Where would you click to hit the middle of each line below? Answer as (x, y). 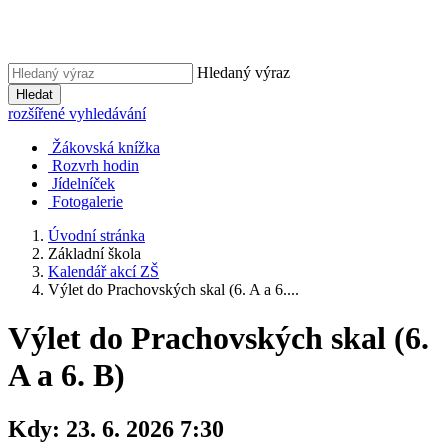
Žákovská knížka (106, 147)
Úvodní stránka (96, 235)
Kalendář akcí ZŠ (103, 271)
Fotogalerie (87, 201)
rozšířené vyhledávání (77, 113)
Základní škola (94, 253)
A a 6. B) (66, 375)
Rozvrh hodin (95, 165)
